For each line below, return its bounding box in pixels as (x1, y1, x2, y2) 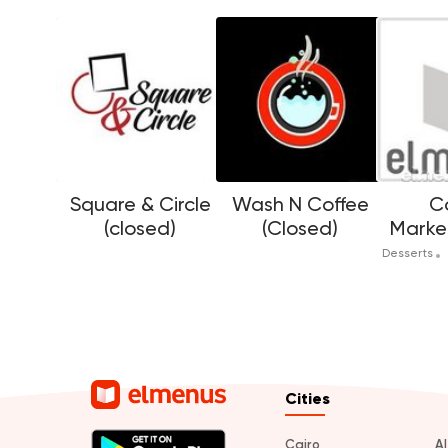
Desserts (381, 246, 436, 261)
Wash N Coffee (231, 192, 369, 217)
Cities (285, 389, 330, 409)
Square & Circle (69, 192, 211, 217)
